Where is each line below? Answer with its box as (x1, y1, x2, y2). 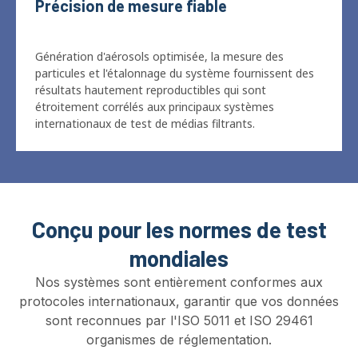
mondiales (129, 204, 229, 232)
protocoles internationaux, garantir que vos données (19, 253, 339, 269)
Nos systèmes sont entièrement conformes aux (35, 233, 323, 250)
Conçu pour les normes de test (31, 175, 327, 203)
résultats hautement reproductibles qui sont (35, 42, 266, 58)
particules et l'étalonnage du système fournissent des (35, 25, 314, 41)
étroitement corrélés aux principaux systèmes (35, 58, 274, 74)
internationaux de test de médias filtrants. (35, 75, 255, 91)
